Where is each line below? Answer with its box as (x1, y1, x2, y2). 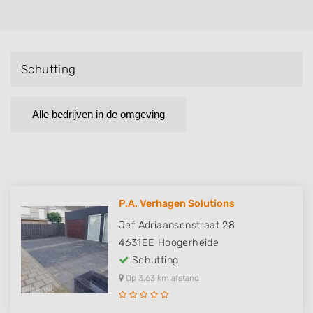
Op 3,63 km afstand (124, 273, 199, 284)
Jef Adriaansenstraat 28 (119, 219, 235, 232)
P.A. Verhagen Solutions (119, 198, 235, 210)
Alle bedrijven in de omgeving (32, 108, 165, 121)
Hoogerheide (157, 237, 219, 249)
